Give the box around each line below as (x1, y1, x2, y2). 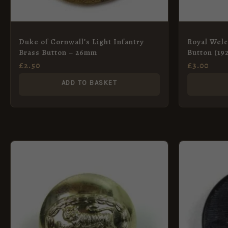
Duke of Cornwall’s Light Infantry (19, 36, 144, 47)
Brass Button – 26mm (19, 47, 97, 58)
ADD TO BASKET (61, 78, 118, 87)
